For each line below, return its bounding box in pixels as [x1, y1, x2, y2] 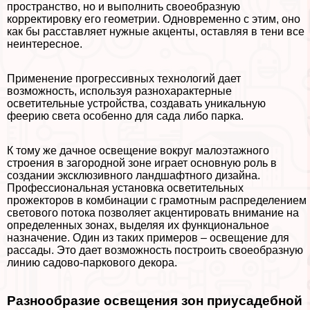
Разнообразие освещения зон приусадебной [7, 293, 302, 308]
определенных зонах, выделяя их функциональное [7, 219, 269, 232]
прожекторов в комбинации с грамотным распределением [7, 194, 307, 207]
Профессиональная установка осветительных [7, 182, 244, 194]
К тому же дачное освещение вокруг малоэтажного [7, 145, 269, 157]
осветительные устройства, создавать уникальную [7, 98, 266, 110]
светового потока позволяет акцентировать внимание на [7, 207, 299, 219]
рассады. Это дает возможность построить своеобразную [7, 244, 303, 257]
